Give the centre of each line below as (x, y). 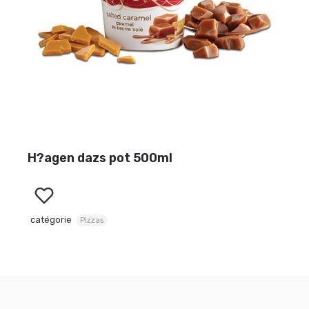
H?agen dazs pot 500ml (100, 158)
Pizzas (92, 220)
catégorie (51, 220)
